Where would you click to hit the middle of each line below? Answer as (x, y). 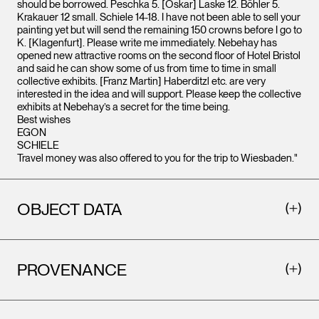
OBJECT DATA (70, 209)
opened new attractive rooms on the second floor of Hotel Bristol (159, 56)
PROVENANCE (72, 270)
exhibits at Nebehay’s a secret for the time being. (124, 107)
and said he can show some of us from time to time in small (147, 68)
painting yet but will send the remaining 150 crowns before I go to (159, 30)
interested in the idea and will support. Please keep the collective (159, 94)
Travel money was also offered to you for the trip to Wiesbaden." (157, 158)
